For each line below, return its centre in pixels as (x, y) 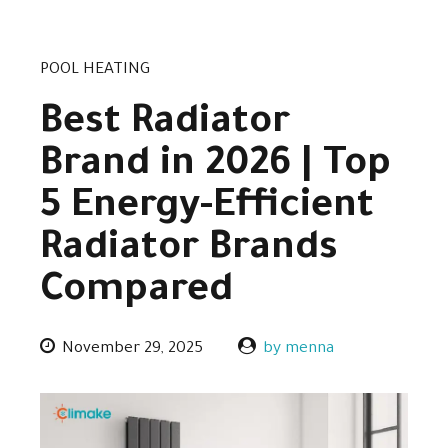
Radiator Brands (189, 250)
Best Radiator (165, 124)
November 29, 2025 (133, 350)
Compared (136, 292)
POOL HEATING (95, 70)
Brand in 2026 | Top (215, 166)
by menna (299, 350)
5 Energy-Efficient (207, 208)
